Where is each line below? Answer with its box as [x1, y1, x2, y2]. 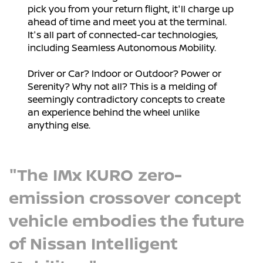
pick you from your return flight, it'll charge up [28, 2, 234, 16]
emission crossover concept [9, 186, 241, 209]
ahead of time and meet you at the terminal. [28, 15, 227, 29]
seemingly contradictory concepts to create [28, 93, 225, 106]
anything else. [28, 119, 90, 132]
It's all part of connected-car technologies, [28, 28, 218, 42]
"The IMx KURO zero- [9, 163, 183, 186]
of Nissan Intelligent [9, 232, 178, 255]
